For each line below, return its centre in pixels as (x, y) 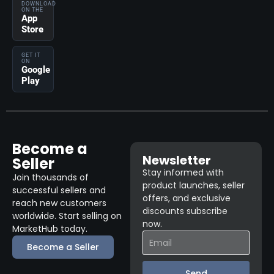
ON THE (32, 9)
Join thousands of (50, 177)
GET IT (31, 55)
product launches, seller (194, 185)
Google (36, 69)
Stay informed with (183, 172)
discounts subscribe (185, 211)
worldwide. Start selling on (67, 216)
